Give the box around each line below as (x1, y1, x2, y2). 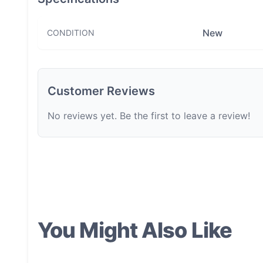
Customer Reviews (48, 84, 155, 98)
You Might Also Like (38, 217, 232, 243)
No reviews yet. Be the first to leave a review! (48, 110, 250, 122)
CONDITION (47, 28, 95, 38)
